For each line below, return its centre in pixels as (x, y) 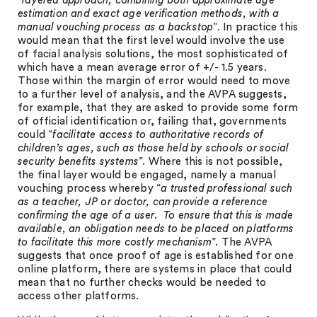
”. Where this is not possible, (211, 162)
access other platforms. (79, 296)
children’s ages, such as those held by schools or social (154, 148)
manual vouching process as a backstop (116, 27)
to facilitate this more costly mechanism (115, 242)
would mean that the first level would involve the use (151, 41)
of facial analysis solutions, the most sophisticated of (153, 54)
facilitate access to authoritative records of (158, 135)
